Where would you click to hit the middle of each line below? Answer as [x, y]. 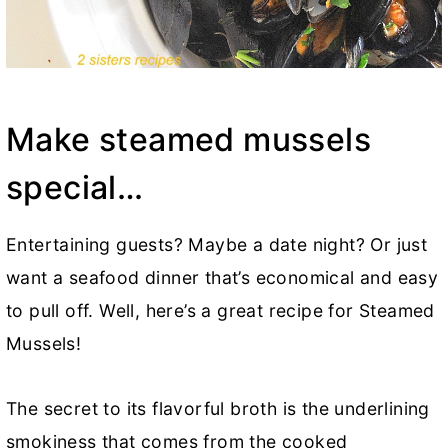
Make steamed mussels [188, 139]
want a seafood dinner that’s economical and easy [222, 277]
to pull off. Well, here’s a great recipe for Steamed [220, 310]
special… [75, 187]
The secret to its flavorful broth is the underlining [218, 408]
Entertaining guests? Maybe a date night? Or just [217, 244]
